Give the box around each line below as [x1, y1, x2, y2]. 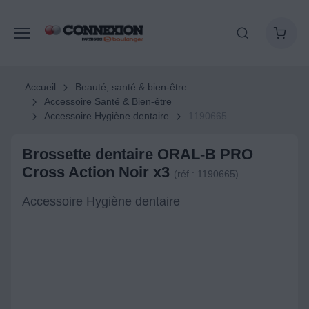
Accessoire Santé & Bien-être [43, 96, 172, 107]
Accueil [25, 81, 56, 92]
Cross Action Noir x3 [22, 163, 174, 181]
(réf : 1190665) [174, 168, 239, 179]
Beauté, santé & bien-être [74, 81, 187, 92]
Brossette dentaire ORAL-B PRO [22, 146, 253, 163]
